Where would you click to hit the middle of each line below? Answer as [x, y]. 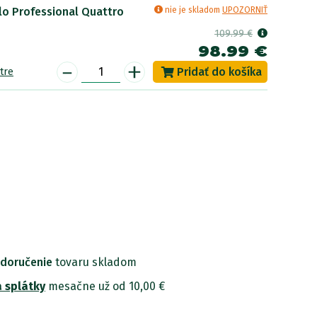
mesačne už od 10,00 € [105, 286]
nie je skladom [192, 10]
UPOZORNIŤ [245, 10]
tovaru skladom [94, 262]
